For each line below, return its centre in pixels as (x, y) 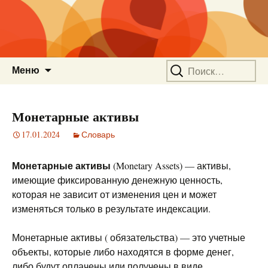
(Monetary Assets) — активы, (171, 165)
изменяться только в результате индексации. (111, 208)
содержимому (82, 92)
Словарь (98, 134)
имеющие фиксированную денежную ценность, (117, 180)
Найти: (181, 64)
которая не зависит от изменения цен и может (114, 194)
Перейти (70, 64)
